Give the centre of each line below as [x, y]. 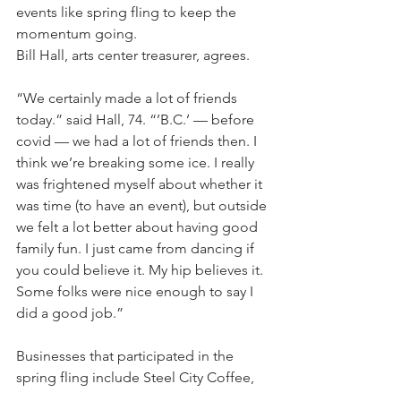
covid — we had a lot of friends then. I [138, 141]
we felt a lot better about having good [139, 227]
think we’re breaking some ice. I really [137, 162]
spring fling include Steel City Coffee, [137, 377]
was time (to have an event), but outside [143, 205]
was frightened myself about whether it [141, 184]
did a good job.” [70, 313]
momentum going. [77, 34]
